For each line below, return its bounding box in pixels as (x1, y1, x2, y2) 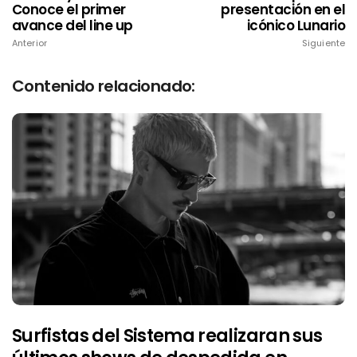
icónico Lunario (246, 15, 345, 35)
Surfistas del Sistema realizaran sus (12, 323, 323, 348)
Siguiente (302, 36, 345, 49)
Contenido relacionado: (12, 74, 195, 97)
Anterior (12, 36, 47, 49)
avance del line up (12, 15, 133, 35)
